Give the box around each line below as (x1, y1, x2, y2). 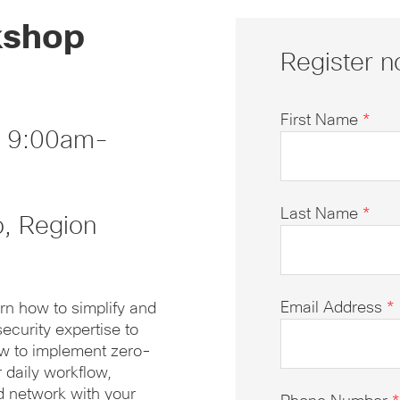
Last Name (280, 205, 362, 222)
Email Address (280, 299, 387, 316)
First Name (280, 112, 362, 129)
